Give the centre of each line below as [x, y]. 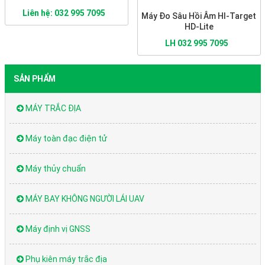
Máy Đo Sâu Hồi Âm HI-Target [199, 16]
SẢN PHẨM [34, 79]
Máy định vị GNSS [57, 229]
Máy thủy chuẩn [54, 169]
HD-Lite [199, 27]
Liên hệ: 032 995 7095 [64, 13]
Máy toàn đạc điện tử [65, 139]
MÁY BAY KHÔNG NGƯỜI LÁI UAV [84, 199]
